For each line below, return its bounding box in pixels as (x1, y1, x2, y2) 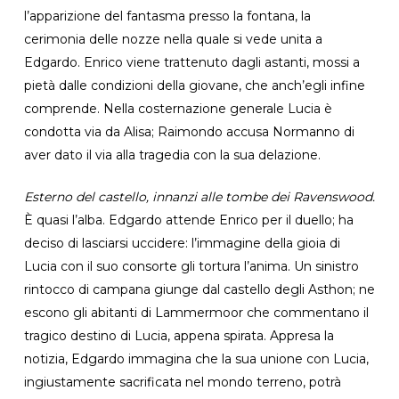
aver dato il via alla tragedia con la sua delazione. (23, 146, 321, 163)
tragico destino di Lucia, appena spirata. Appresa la (23, 327, 334, 344)
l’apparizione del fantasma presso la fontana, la (23, 7, 311, 24)
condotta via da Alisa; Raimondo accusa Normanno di (23, 123, 354, 140)
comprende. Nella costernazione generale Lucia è (23, 100, 332, 117)
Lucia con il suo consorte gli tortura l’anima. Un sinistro (23, 257, 359, 274)
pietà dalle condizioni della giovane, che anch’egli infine (23, 77, 365, 94)
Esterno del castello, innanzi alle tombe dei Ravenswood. (23, 188, 375, 205)
